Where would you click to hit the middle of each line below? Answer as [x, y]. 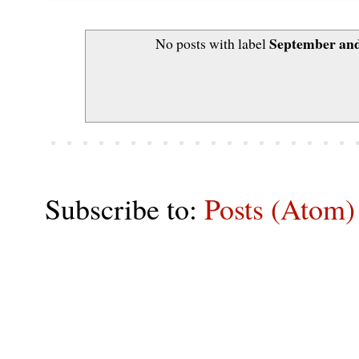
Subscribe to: [125, 209]
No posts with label [213, 44]
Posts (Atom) [280, 209]
